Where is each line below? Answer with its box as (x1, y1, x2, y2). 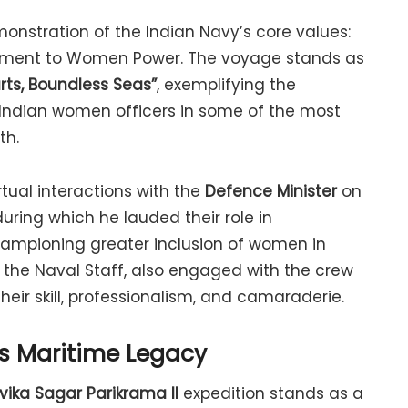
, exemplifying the (157, 74, 296, 97)
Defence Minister (205, 179, 337, 202)
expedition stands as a (178, 382, 363, 405)
